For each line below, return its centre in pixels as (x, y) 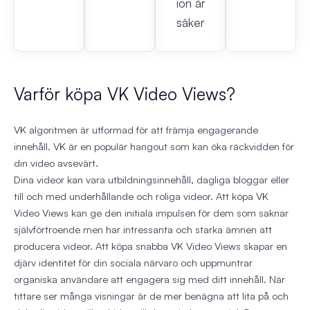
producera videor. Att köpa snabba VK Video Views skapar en (151, 246)
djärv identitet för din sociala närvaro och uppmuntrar (133, 263)
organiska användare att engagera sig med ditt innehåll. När (149, 280)
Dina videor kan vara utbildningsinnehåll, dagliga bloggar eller (152, 180)
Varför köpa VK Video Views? (125, 94)
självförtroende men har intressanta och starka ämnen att (143, 230)
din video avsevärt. (56, 163)
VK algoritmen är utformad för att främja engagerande (136, 130)
